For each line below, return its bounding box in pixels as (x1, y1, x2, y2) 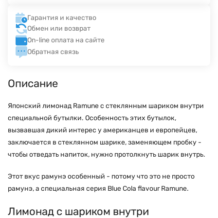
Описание (8, 76, 58, 90)
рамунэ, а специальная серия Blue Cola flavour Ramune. (8, 184, 189, 193)
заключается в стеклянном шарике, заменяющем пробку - (8, 138, 201, 146)
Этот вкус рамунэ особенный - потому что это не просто (8, 172, 195, 181)
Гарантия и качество (27, 13, 96, 22)
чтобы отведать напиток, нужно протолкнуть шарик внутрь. (8, 150, 205, 159)
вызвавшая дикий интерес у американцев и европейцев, (8, 126, 197, 134)
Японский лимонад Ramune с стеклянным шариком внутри (8, 101, 204, 110)
